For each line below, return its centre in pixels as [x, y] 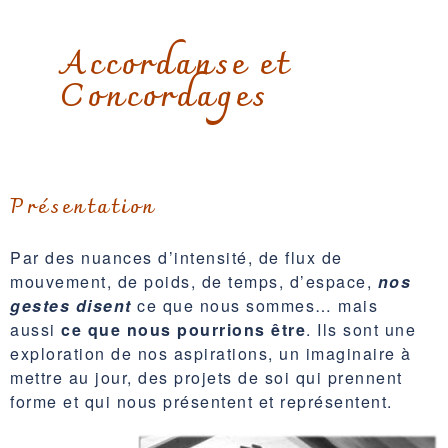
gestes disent [71, 305]
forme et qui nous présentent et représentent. [201, 401]
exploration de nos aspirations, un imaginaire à [211, 353]
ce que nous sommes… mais [254, 305]
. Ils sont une [361, 329]
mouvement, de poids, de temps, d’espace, [194, 281]
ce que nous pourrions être [183, 329]
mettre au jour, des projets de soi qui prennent [206, 377]
